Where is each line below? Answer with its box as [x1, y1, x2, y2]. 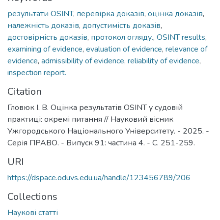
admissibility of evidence [41, 55, 124, 66]
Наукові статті [7, 207, 58, 218]
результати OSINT [7, 8, 73, 19]
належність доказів [7, 20, 79, 31]
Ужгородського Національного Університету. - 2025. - [7, 125, 209, 137]
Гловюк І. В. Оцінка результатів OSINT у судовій [7, 102, 183, 113]
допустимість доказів [82, 20, 161, 31]
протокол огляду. [91, 31, 153, 43]
